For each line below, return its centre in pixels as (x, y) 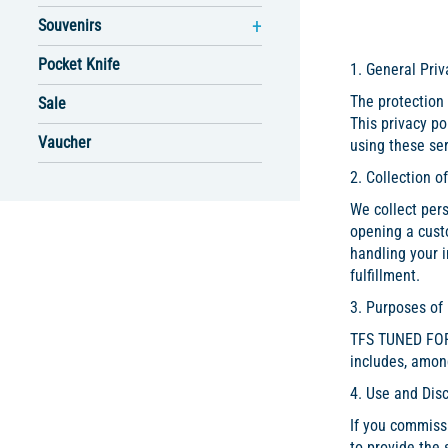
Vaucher (64, 143)
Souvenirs (69, 26)
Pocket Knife (79, 65)
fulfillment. (385, 276)
